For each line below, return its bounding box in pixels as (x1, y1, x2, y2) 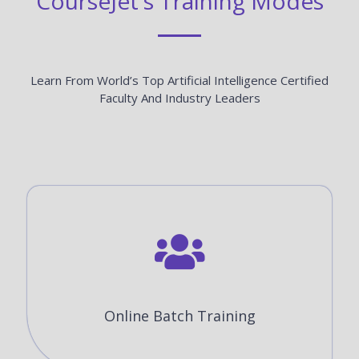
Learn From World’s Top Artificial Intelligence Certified (30, 72, 329, 89)
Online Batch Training (103, 305, 256, 325)
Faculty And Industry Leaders (99, 90, 260, 107)
